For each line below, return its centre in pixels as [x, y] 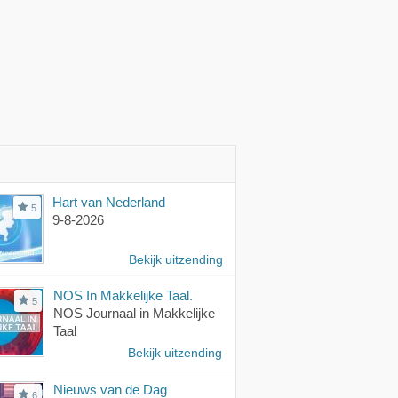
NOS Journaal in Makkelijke [134, 313]
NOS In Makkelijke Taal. [123, 295]
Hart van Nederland [109, 202]
